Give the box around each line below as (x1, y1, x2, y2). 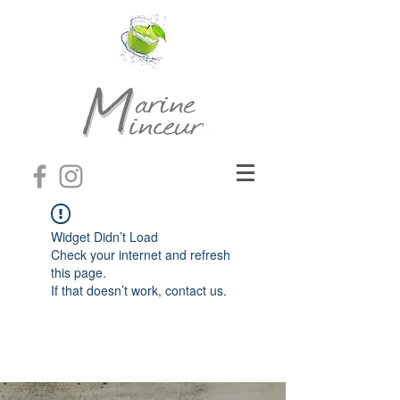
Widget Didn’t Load (51, 228, 158, 246)
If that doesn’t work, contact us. (51, 281, 227, 299)
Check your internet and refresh (51, 246, 230, 263)
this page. (51, 263, 106, 281)
